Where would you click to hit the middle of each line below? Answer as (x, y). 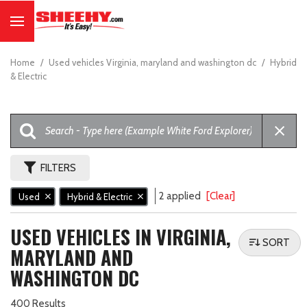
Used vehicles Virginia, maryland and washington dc (153, 62)
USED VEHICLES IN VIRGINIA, (121, 237)
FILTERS (58, 168)
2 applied (181, 196)
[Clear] (221, 196)
